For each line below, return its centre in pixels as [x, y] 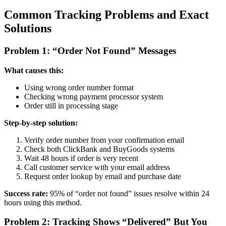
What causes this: [34, 70]
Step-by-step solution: [41, 123]
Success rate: [26, 193]
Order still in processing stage [71, 105]
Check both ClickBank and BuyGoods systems [99, 149]
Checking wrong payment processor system [94, 96]
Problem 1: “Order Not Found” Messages [90, 50]
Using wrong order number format [79, 87]
